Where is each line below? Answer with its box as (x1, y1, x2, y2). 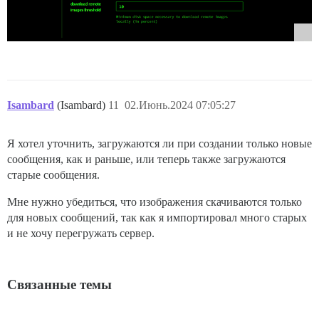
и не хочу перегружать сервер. (7, 227, 155, 240)
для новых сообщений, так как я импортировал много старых (7, 211, 307, 224)
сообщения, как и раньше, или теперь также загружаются (7, 153, 286, 166)
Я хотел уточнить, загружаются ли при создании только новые (7, 137, 312, 150)
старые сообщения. (7, 169, 100, 182)
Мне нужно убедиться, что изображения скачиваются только (7, 196, 302, 209)
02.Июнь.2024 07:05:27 (125, 99, 236, 112)
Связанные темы (7, 277, 112, 293)
